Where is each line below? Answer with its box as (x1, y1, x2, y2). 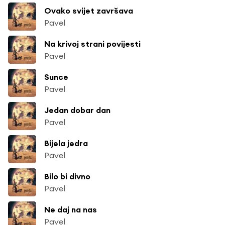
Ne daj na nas (44, 204, 97, 214)
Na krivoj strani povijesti (44, 38, 141, 49)
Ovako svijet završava (44, 5, 133, 16)
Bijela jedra (44, 138, 88, 148)
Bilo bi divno (44, 171, 90, 181)
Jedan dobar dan (44, 104, 110, 115)
